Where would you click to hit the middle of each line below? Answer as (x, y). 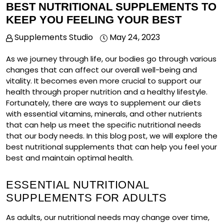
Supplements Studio (53, 37)
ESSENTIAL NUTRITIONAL (77, 185)
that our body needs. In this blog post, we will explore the (112, 136)
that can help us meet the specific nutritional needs (103, 125)
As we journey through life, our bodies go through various (111, 59)
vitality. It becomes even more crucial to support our (104, 81)
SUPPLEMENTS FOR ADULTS (86, 198)
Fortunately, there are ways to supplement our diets (103, 103)
